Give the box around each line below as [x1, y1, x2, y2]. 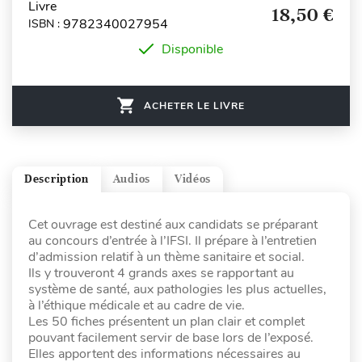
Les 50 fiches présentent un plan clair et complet [28, 312, 305, 330]
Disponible [162, 40, 223, 58]
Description [24, 172, 89, 187]
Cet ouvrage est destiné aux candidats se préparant [28, 215, 318, 234]
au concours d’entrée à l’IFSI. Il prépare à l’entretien [28, 231, 317, 250]
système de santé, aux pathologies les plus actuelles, [28, 280, 326, 298]
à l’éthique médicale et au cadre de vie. [28, 296, 245, 314]
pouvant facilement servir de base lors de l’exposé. [28, 328, 314, 347]
